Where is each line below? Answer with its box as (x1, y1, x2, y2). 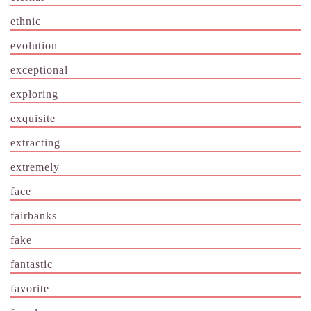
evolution (10, 39, 58, 51)
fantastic (10, 258, 53, 270)
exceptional (10, 63, 68, 76)
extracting (10, 136, 60, 149)
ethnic (10, 15, 41, 27)
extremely (10, 160, 60, 173)
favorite (10, 282, 49, 294)
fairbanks (10, 209, 57, 221)
